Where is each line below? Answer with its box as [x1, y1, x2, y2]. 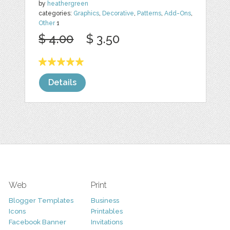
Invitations [90, 218, 123, 226]
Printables [90, 207, 123, 216]
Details [48, 78, 77, 88]
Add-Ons [164, 10, 191, 17]
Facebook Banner [8, 218, 66, 226]
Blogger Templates [8, 197, 73, 205]
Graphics [73, 10, 100, 17]
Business [90, 197, 119, 205]
